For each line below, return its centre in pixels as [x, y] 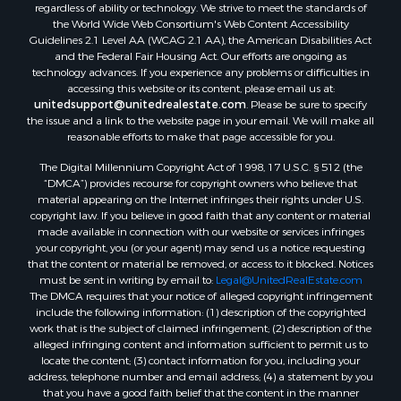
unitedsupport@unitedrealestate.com [140, 100]
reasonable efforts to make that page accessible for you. [200, 132]
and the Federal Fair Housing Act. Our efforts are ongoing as [200, 51]
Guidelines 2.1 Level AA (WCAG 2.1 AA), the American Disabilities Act [200, 35]
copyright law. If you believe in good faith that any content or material [200, 211]
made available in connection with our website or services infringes [200, 227]
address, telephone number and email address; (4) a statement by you [200, 372]
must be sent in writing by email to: [127, 275]
